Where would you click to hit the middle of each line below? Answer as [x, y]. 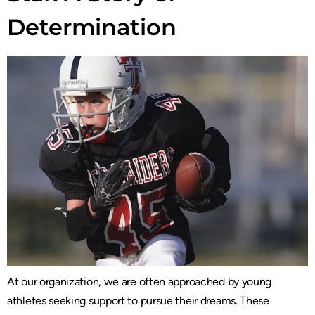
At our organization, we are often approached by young [140, 281]
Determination [92, 27]
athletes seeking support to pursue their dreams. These [138, 300]
